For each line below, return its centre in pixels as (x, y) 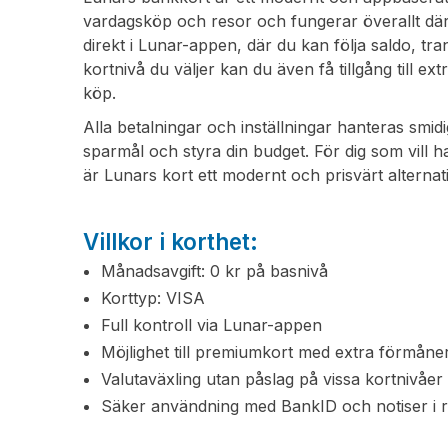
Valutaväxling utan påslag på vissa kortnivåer (272, 379)
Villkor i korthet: (171, 241)
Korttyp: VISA (153, 298)
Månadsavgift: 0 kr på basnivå (215, 271)
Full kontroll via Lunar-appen (212, 325)
